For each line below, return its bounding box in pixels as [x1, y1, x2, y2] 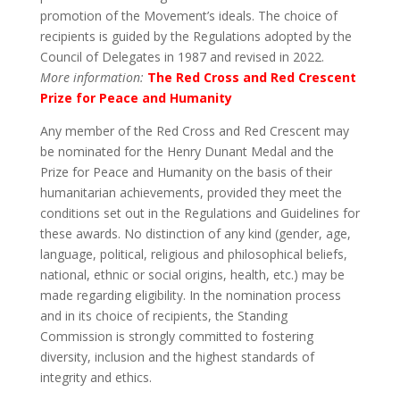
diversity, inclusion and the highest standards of [39, 348, 314, 365]
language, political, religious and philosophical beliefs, [39, 246, 347, 262]
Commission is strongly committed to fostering [39, 328, 313, 345]
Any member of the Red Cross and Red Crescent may [39, 122, 349, 139]
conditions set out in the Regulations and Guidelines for [39, 204, 360, 221]
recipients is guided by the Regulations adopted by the [39, 28, 352, 45]
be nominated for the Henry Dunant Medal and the [39, 143, 334, 160]
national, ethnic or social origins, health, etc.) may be [39, 266, 345, 283]
